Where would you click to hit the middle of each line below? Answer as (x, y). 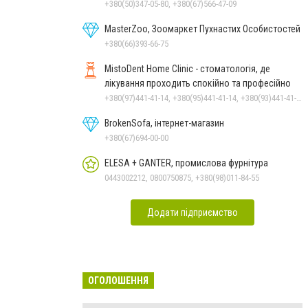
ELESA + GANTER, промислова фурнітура (222, 163)
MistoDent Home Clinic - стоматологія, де (150, 69)
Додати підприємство (192, 212)
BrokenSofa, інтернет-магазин (164, 123)
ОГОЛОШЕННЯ (118, 280)
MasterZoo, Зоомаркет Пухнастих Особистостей (202, 29)
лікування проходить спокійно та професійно (198, 83)
